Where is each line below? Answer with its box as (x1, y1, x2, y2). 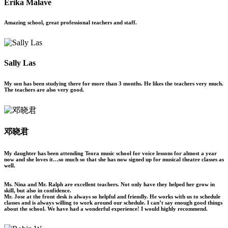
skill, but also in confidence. (4, 187, 71, 193)
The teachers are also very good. (4, 86, 84, 93)
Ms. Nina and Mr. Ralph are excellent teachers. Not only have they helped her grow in (4, 181, 215, 187)
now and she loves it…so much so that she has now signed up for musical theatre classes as (4, 156, 224, 162)
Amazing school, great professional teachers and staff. (4, 19, 137, 26)
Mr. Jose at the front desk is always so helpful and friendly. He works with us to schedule (4, 193, 220, 199)
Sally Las (4, 58, 36, 67)
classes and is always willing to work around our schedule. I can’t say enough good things (4, 199, 222, 206)
